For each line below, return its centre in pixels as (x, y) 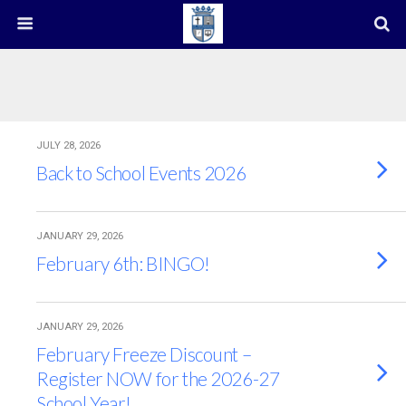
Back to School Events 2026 (141, 173)
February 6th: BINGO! (123, 263)
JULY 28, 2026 (68, 145)
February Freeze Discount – (144, 354)
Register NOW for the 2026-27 (158, 378)
